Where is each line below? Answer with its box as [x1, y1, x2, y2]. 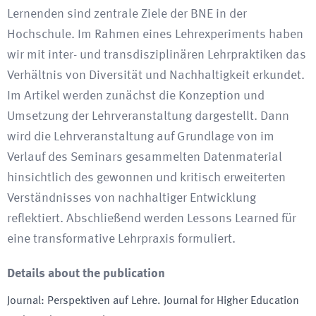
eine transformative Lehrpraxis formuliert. [7, 232, 236, 245]
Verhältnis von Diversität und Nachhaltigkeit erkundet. [7, 68, 305, 82]
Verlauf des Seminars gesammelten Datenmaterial [7, 150, 282, 164]
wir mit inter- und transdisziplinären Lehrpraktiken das [7, 48, 306, 61]
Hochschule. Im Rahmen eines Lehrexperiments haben [7, 28, 303, 41]
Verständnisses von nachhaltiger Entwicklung [7, 191, 256, 205]
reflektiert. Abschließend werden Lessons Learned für [7, 212, 296, 225]
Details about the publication [7, 267, 165, 280]
